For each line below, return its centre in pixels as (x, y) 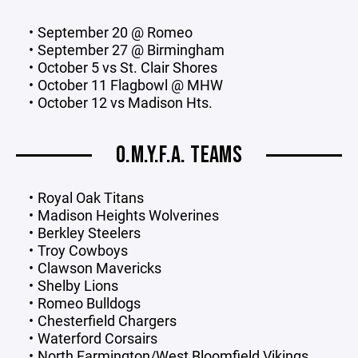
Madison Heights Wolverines (128, 215)
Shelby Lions (78, 285)
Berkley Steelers (89, 232)
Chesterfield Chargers (107, 320)
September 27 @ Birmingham (131, 49)
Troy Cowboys (82, 250)
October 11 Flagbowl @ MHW (130, 84)
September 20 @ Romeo (115, 32)
